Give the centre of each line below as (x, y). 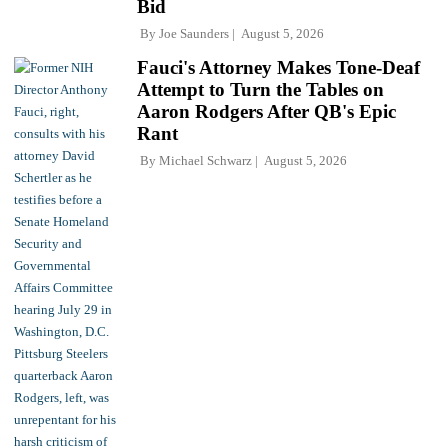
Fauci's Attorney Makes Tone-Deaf (278, 67)
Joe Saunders (194, 33)
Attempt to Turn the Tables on (260, 89)
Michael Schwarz (205, 160)
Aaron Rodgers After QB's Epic (266, 111)
